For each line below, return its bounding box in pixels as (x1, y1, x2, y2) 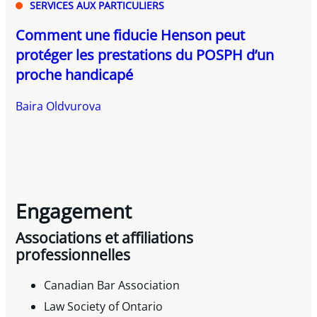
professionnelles (16, 245, 131, 265)
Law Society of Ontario (44, 299, 163, 315)
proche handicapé (16, 64, 134, 84)
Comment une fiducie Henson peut (16, 25, 246, 45)
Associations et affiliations (16, 228, 194, 248)
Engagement (16, 197, 132, 224)
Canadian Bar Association (44, 277, 180, 294)
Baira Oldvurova (16, 98, 102, 114)
